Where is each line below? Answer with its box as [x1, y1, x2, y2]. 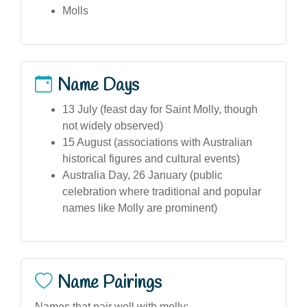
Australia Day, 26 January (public [62, 169, 223, 181]
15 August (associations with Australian [62, 136, 252, 148]
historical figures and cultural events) [62, 152, 240, 164]
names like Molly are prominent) [62, 201, 217, 214]
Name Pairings [58, 271, 162, 295]
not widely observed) [62, 119, 163, 132]
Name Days [58, 73, 139, 97]
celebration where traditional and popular [62, 185, 261, 197]
